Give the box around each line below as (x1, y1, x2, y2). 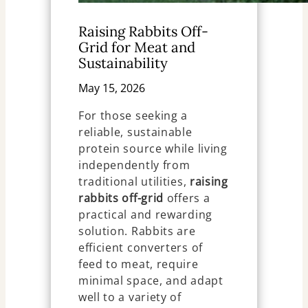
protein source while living (78, 141, 228, 157)
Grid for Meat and (78, 37, 195, 56)
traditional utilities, (78, 174, 190, 190)
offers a (164, 190, 210, 206)
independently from (78, 157, 190, 173)
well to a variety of (78, 289, 181, 305)
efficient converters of (78, 240, 203, 256)
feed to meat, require (78, 256, 199, 272)
